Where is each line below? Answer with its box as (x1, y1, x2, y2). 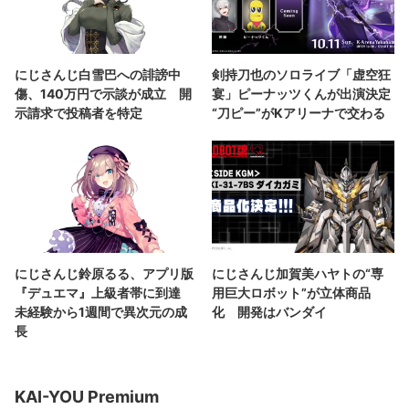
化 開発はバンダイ (212, 304, 327, 320)
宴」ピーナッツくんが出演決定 (212, 85, 391, 101)
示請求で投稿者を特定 (15, 104, 142, 121)
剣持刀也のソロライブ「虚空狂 (212, 66, 391, 82)
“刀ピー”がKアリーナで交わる (212, 104, 385, 121)
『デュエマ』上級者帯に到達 (15, 285, 194, 301)
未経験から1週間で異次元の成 (15, 304, 187, 320)
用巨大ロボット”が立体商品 (212, 285, 371, 301)
